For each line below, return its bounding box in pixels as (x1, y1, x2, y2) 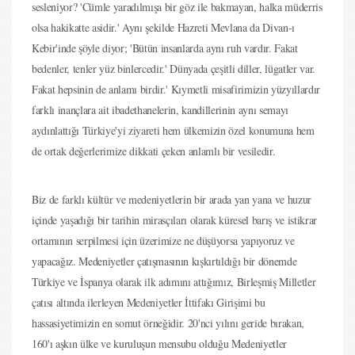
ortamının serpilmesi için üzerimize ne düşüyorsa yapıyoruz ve (32, 233, 295, 248)
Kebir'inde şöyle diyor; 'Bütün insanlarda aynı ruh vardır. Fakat (32, 40, 298, 55)
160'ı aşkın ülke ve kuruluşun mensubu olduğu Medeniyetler (32, 336, 287, 351)
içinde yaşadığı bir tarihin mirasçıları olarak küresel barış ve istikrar (32, 212, 317, 227)
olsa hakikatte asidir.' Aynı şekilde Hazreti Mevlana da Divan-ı (32, 20, 295, 35)
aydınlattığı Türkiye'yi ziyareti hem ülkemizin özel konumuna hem (32, 123, 315, 138)
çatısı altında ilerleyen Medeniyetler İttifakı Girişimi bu (32, 295, 265, 310)
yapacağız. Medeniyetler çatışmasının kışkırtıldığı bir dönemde (32, 254, 297, 269)
